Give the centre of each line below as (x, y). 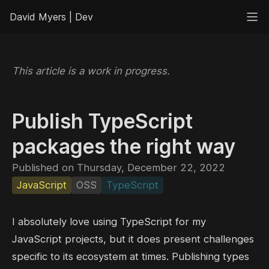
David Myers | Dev (51, 17)
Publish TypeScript (102, 121)
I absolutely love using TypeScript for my (109, 222)
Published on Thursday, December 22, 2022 (119, 168)
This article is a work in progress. (91, 71)
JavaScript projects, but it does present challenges (133, 239)
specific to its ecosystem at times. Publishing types (131, 256)
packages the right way (124, 146)
